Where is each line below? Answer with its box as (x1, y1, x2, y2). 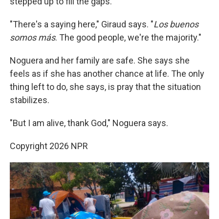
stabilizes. (10, 94, 49, 105)
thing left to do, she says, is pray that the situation (10, 81, 201, 92)
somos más (10, 32, 55, 43)
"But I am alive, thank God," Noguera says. (10, 117, 168, 128)
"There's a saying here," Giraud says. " (10, 19, 153, 29)
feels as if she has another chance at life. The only (10, 68, 204, 79)
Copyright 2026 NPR (10, 140, 88, 151)
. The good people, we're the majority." (55, 32, 201, 43)
